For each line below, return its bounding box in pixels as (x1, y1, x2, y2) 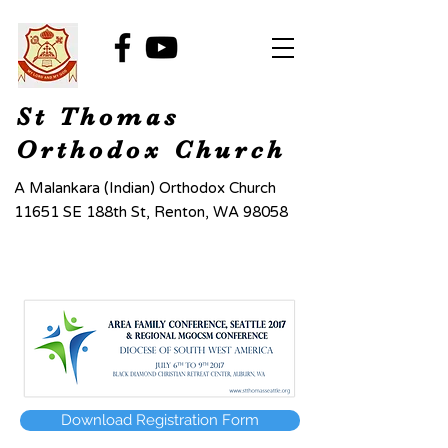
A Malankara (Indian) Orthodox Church (14, 179, 276, 197)
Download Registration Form (61, 411, 259, 429)
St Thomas (16, 102, 180, 131)
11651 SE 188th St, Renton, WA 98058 (14, 203, 288, 221)
